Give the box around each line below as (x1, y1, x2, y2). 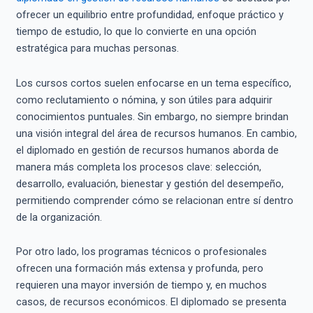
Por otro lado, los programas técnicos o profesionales (15, 245, 267, 259)
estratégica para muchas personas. (15, 42, 179, 55)
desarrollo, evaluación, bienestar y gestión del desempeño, (15, 177, 284, 190)
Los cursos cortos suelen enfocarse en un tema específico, (15, 76, 291, 89)
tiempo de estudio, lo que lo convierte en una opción (15, 25, 256, 38)
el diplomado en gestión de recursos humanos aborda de (15, 143, 279, 156)
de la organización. (15, 210, 102, 224)
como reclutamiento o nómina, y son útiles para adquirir (15, 93, 272, 106)
